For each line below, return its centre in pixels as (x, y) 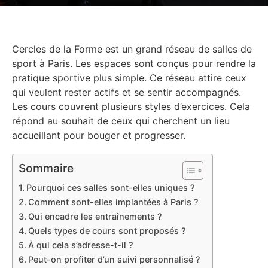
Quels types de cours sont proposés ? (107, 231)
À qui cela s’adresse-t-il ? (80, 245)
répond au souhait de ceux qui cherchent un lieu (121, 121)
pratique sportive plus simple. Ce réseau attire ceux (129, 78)
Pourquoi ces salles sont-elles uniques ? (110, 188)
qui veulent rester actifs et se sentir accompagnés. (127, 92)
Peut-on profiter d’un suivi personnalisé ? (114, 260)
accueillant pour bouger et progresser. (99, 135)
